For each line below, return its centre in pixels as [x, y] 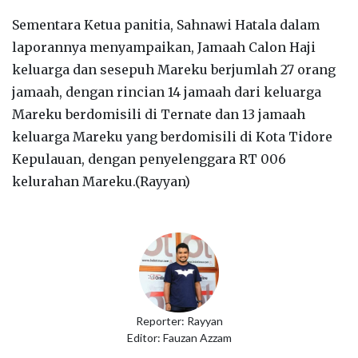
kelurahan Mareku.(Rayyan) [101, 181]
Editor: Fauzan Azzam [179, 338]
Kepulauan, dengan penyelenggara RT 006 [149, 159]
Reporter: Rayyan [179, 321]
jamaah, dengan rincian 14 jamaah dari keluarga [167, 91]
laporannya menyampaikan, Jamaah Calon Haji [164, 47]
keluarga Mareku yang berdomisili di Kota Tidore [172, 136]
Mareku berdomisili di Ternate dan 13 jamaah [159, 114]
